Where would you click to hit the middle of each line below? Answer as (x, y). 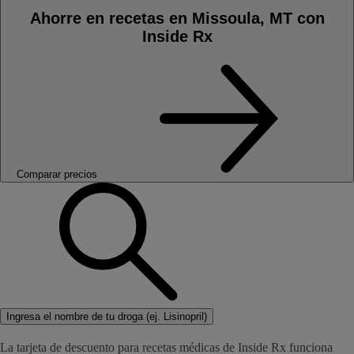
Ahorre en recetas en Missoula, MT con (177, 19)
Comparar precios (57, 174)
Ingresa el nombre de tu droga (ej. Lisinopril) (107, 316)
